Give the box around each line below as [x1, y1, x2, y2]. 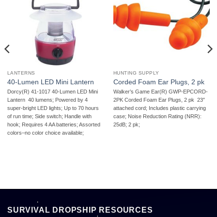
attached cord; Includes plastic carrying [113, 105, 206, 111]
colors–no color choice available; [7, 130, 84, 136]
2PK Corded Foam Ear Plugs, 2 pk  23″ [113, 97, 205, 103]
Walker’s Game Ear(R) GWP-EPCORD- [113, 89, 208, 95]
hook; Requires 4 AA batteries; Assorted [7, 122, 100, 128]
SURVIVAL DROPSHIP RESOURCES [7, 206, 153, 215]
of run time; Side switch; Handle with [7, 113, 92, 120]
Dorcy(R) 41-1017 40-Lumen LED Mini [7, 89, 98, 95]
